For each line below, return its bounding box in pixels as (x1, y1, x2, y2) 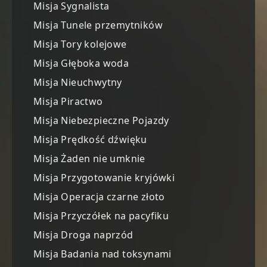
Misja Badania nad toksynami (33, 247, 172, 261)
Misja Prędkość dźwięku (33, 133, 147, 147)
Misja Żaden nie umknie (33, 152, 145, 166)
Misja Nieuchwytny (33, 76, 122, 89)
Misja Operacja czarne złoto (33, 190, 165, 204)
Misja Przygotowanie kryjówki (33, 171, 175, 185)
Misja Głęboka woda (33, 57, 129, 70)
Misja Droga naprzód (33, 228, 133, 242)
